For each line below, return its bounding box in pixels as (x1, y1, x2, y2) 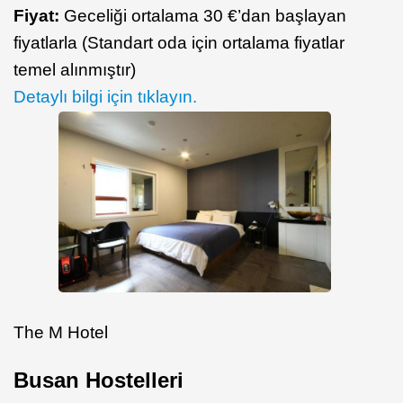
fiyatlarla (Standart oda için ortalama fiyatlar (13, 32, 345, 52)
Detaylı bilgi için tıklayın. (13, 86, 197, 106)
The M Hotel (13, 323, 108, 343)
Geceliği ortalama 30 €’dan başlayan (64, 5, 346, 25)
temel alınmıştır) (13, 59, 136, 79)
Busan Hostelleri (13, 368, 184, 393)
